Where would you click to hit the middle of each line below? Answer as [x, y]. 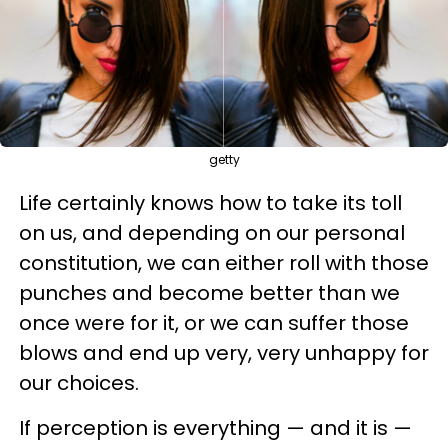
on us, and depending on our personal [212, 233]
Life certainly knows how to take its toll [210, 203]
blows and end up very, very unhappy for [224, 353]
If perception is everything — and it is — [215, 428]
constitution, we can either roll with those [224, 263]
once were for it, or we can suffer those [214, 323]
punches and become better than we [209, 293]
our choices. [79, 383]
